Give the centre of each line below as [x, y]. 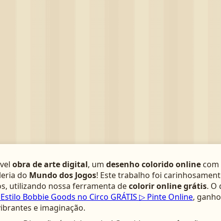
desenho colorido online [153, 164]
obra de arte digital [50, 164]
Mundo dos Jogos [63, 175]
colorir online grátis [168, 186]
